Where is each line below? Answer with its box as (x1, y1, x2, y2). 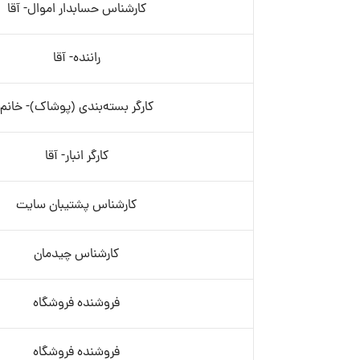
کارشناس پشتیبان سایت (16, 196, 137, 215)
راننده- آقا (52, 49, 100, 68)
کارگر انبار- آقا (44, 147, 108, 166)
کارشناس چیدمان (34, 245, 119, 264)
